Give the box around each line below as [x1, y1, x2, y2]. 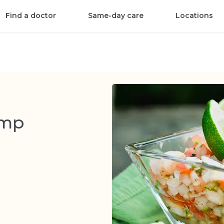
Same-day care [88, 11, 144, 20]
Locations [175, 11, 213, 20]
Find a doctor [5, 11, 56, 20]
